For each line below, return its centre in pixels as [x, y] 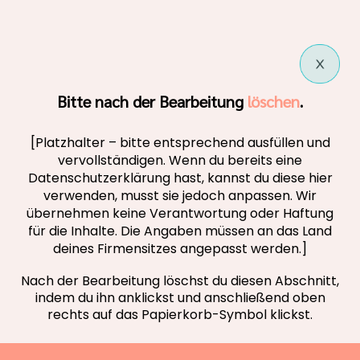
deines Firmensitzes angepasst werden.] [180, 248]
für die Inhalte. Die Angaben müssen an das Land [180, 231]
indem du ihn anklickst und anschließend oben [180, 297]
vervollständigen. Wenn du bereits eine [180, 160]
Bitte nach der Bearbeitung [152, 101]
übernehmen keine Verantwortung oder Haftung [180, 213]
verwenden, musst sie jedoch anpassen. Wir [180, 195]
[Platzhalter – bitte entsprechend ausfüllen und [180, 142]
